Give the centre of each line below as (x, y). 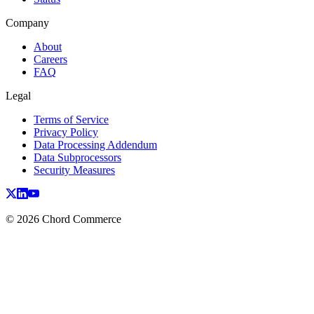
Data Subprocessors (77, 158)
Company (27, 23)
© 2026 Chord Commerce (63, 219)
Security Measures (74, 170)
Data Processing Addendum (95, 145)
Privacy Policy (66, 132)
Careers (50, 60)
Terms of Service (71, 120)
